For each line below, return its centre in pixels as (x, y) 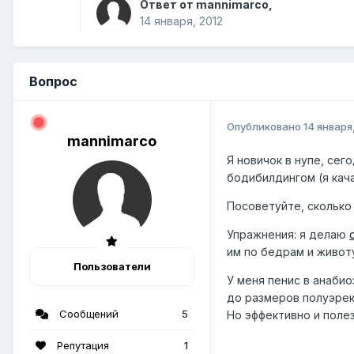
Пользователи (112, 267)
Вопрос (53, 82)
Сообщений (87, 314)
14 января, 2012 (181, 21)
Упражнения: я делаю (288, 235)
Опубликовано (265, 126)
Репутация (81, 346)
